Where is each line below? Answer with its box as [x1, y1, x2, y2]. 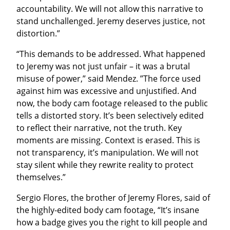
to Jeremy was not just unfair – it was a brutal [16, 61, 190, 72]
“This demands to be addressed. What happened [16, 48, 205, 60]
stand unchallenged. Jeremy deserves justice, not [16, 15, 205, 27]
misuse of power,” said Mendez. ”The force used [16, 73, 201, 85]
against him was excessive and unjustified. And [16, 85, 197, 97]
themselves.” [16, 171, 66, 183]
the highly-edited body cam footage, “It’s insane [16, 204, 199, 216]
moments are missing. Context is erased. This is [16, 135, 200, 146]
